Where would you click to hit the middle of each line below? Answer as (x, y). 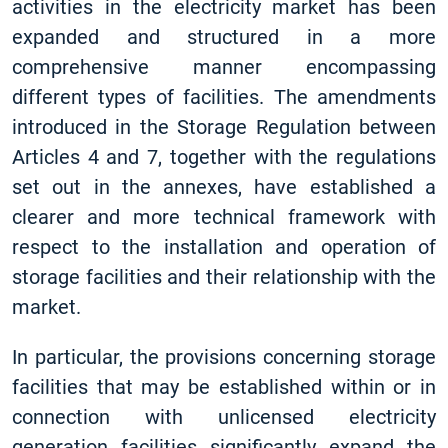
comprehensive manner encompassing (224, 67)
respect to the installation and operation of (224, 247)
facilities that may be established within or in (224, 387)
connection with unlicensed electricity (224, 417)
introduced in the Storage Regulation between (224, 127)
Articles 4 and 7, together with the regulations (224, 157)
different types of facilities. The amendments (224, 97)
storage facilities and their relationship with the (224, 277)
